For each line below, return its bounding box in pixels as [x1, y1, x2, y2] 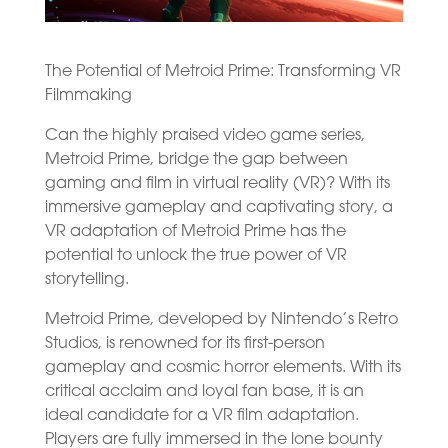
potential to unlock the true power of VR [44, 247, 347, 264]
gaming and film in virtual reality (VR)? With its [44, 175, 390, 192]
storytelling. [44, 271, 129, 288]
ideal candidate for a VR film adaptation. [44, 407, 359, 424]
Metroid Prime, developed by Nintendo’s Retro [44, 311, 398, 328]
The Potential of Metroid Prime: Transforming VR [44, 63, 401, 80]
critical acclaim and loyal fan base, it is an [44, 383, 364, 400]
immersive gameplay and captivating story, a [44, 199, 393, 216]
